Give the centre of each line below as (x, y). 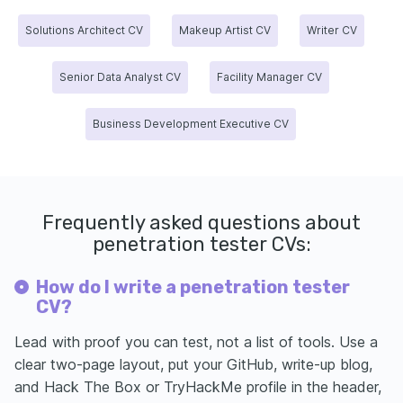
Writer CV (331, 30)
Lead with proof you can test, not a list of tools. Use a (196, 341)
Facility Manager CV (269, 76)
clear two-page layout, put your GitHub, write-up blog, (193, 364)
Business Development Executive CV (191, 123)
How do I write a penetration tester (193, 287)
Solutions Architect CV (84, 30)
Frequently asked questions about (201, 222)
